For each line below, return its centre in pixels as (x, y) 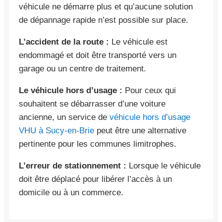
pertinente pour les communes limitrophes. (98, 144)
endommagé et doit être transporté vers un (98, 55)
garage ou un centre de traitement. (83, 68)
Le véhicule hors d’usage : (71, 90)
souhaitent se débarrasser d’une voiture (92, 104)
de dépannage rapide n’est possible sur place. (104, 20)
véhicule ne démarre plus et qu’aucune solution (106, 6)
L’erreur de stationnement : (73, 166)
